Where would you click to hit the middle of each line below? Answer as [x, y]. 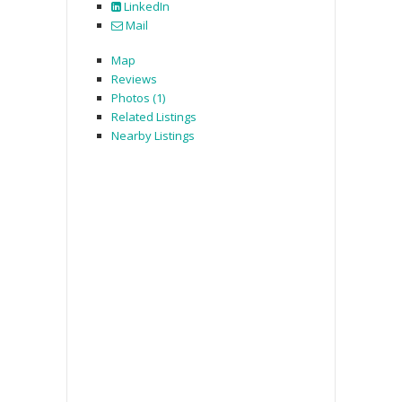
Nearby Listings [153, 135]
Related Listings [154, 116]
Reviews [134, 79]
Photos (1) [138, 97]
